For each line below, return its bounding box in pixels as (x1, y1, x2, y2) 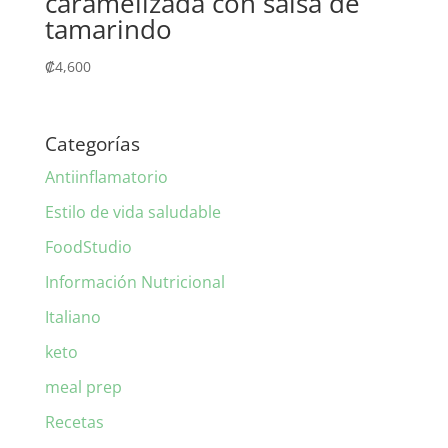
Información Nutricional (44, 271, 225, 294)
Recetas (44, 411, 104, 434)
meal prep (44, 376, 122, 399)
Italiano (44, 306, 101, 329)
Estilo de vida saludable (44, 201, 221, 224)
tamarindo (44, 10, 172, 47)
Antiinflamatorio (44, 166, 168, 189)
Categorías (44, 131, 140, 158)
